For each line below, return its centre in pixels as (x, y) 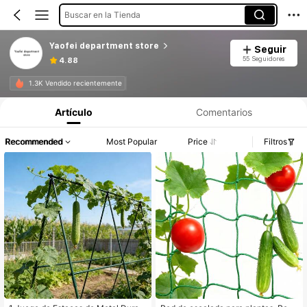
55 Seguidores (264, 58)
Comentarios (224, 112)
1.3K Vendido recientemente (75, 83)
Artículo (74, 112)
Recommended (34, 142)
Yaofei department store (104, 46)
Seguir (270, 49)
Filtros (275, 142)
